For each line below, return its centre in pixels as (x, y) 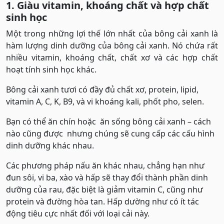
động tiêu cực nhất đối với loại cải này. (78, 213)
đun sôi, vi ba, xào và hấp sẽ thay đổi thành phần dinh (107, 177)
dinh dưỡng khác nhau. (50, 145)
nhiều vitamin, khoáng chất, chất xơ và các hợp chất (112, 57)
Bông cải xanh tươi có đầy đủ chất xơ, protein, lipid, (102, 89)
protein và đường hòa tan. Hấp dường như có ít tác (102, 201)
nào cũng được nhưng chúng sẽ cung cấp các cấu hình (110, 133)
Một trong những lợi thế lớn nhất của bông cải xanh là (112, 33)
